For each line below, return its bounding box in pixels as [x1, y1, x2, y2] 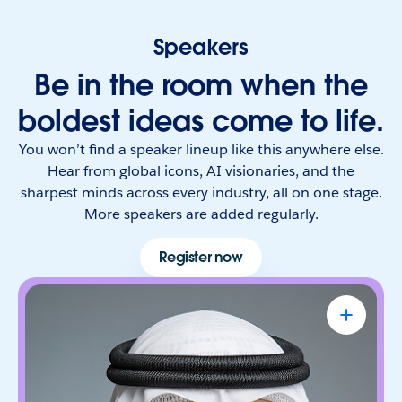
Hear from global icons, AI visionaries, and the [48, 161, 354, 180]
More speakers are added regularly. [83, 204, 319, 223]
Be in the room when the [34, 66, 368, 103]
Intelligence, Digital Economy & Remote [94, 341, 366, 361]
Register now [159, 247, 243, 267]
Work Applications [240, 363, 366, 382]
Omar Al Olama [215, 293, 366, 319]
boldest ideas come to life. [18, 101, 384, 139]
